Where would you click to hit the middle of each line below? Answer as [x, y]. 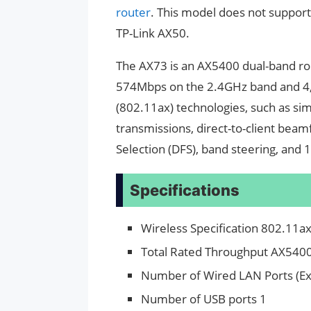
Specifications [185, 191]
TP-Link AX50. [153, 33]
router [133, 12]
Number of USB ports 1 [204, 299]
